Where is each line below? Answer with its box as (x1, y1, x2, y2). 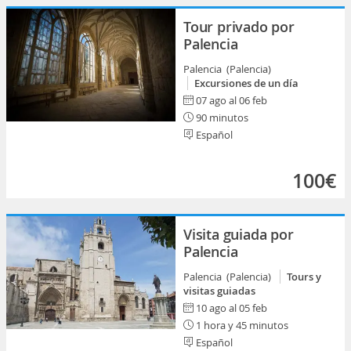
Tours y (287, 270, 321, 284)
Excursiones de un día (194, 76, 299, 90)
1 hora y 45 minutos (194, 318, 288, 332)
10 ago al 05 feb (196, 301, 267, 315)
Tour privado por (183, 17, 295, 36)
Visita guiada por (183, 225, 294, 244)
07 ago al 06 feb (196, 93, 267, 107)
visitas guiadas (183, 284, 255, 298)
